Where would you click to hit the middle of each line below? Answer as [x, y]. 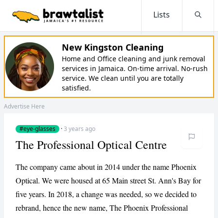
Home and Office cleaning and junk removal [134, 59]
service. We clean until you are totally [123, 78]
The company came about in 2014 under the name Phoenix [106, 167]
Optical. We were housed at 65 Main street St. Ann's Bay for [108, 180]
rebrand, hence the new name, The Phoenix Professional [102, 208]
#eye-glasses [37, 129]
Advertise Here [24, 106]
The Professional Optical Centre [91, 145]
